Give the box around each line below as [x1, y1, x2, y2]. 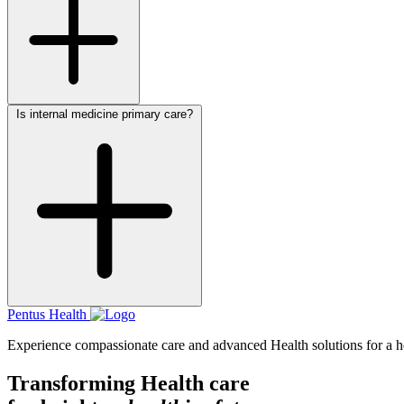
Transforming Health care [7, 372, 250, 396]
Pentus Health [7, 307, 87, 323]
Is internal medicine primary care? [16, 107, 193, 122]
